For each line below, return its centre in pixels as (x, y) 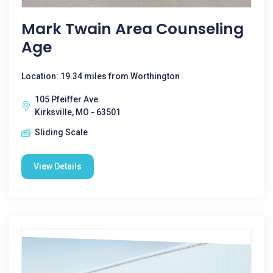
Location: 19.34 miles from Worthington (101, 76)
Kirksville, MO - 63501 (78, 112)
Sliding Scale (61, 132)
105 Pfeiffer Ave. (68, 99)
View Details (58, 166)
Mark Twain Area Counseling (133, 29)
